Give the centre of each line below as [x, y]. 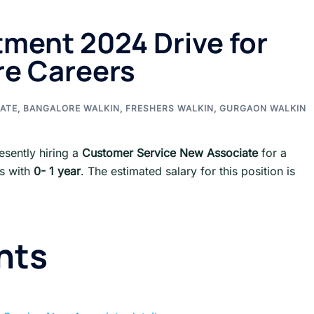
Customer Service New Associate [170, 153]
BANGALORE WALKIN [71, 108]
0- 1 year [57, 171]
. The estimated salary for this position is [188, 171]
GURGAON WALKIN [263, 108]
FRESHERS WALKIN [170, 108]
